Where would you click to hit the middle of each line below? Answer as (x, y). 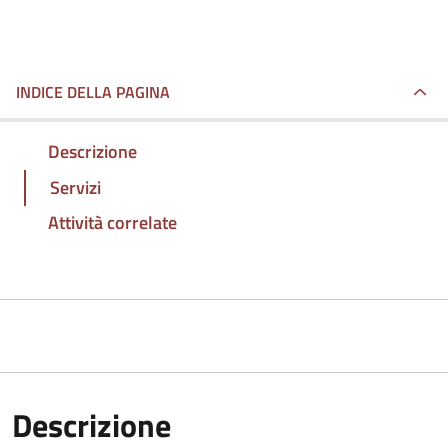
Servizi (75, 187)
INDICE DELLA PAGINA (93, 92)
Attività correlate (112, 223)
